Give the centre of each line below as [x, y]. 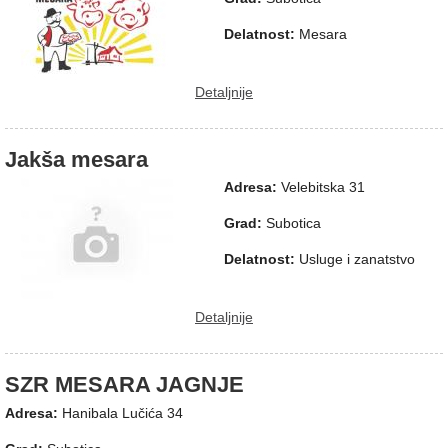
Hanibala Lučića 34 [122, 412]
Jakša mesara [76, 160]
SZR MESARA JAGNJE [124, 385]
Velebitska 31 [323, 187]
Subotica [293, 223]
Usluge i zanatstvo [357, 259]
